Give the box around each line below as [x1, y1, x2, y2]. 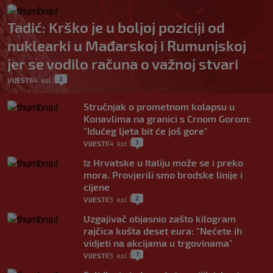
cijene [83, 180, 110, 193]
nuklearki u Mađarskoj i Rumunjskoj [7, 36, 246, 54]
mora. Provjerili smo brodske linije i [83, 168, 243, 180]
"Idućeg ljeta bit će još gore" [83, 124, 208, 136]
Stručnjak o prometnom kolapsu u [83, 100, 235, 112]
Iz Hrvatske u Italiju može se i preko [83, 156, 243, 168]
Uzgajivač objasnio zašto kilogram [83, 212, 236, 224]
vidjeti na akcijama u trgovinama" [83, 236, 233, 249]
